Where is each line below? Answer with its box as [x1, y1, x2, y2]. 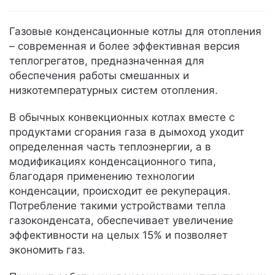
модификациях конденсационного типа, [9, 155, 216, 168]
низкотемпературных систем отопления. [9, 84, 218, 96]
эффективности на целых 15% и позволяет [9, 229, 228, 241]
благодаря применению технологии [9, 170, 195, 182]
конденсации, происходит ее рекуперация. [9, 185, 231, 197]
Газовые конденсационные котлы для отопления [9, 25, 261, 37]
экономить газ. [9, 244, 85, 256]
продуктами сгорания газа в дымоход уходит [9, 126, 244, 138]
